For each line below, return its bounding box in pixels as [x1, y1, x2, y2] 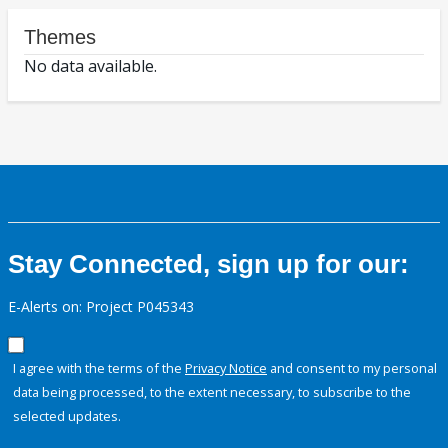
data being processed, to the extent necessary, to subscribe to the [13, 383, 411, 402]
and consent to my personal [267, 359, 437, 378]
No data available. [24, 55, 157, 78]
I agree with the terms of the [13, 359, 185, 378]
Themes [24, 26, 96, 49]
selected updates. [13, 407, 121, 426]
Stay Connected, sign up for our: [8, 249, 409, 280]
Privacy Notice [185, 359, 267, 378]
